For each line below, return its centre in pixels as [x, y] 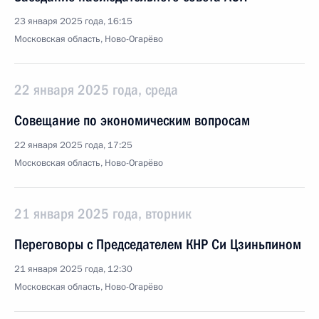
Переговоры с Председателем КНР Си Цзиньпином [158, 244]
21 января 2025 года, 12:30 [73, 269]
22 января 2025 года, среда [96, 90]
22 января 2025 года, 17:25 [73, 145]
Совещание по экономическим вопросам [132, 120]
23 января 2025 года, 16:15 [73, 21]
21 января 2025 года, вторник [103, 214]
